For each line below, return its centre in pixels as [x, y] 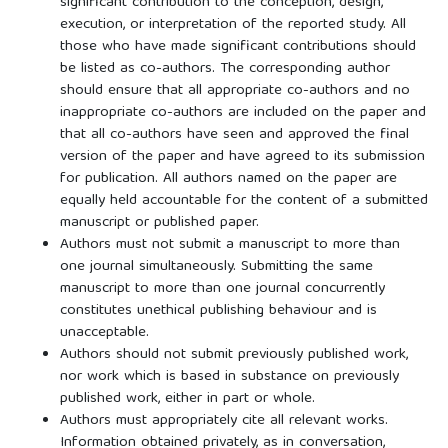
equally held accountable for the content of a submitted [243, 200]
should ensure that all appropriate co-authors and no [234, 90]
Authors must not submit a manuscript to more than [229, 244]
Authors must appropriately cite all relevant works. [223, 420]
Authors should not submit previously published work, [233, 354]
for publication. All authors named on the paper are [228, 178]
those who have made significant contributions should [237, 46]
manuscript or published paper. [159, 222]
